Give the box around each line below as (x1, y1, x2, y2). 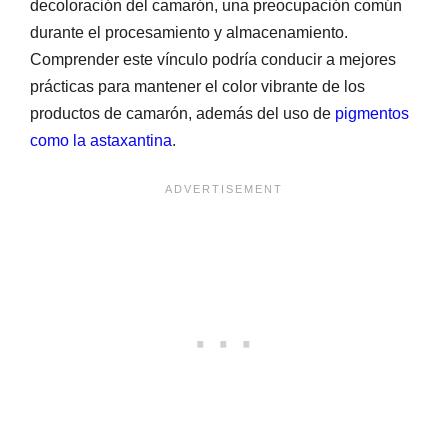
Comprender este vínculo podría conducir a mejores (30, 50, 396, 68)
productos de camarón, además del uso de (30, 104, 335, 122)
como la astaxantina (30, 131, 172, 149)
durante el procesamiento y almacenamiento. (30, 23, 348, 41)
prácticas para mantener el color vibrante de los (30, 77, 365, 95)
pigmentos (335, 104, 409, 122)
